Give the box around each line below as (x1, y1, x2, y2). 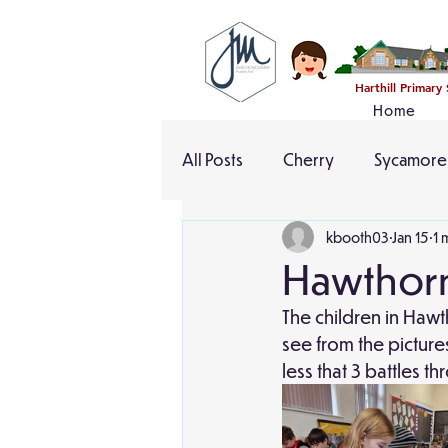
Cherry (283, 149, 334, 170)
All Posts (182, 149, 243, 170)
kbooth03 (326, 227, 389, 246)
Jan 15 (392, 227, 429, 246)
